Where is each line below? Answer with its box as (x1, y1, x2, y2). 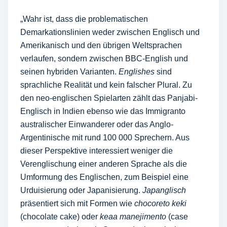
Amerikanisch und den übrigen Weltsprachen (20, 41, 182, 50)
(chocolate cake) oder (20, 212, 100, 221)
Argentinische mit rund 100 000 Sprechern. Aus (20, 133, 190, 142)
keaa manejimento (100, 212, 166, 221)
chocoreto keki (134, 199, 186, 208)
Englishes (119, 67, 155, 76)
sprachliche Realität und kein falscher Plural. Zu (20, 81, 192, 89)
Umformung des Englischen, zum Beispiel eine (20, 173, 188, 181)
